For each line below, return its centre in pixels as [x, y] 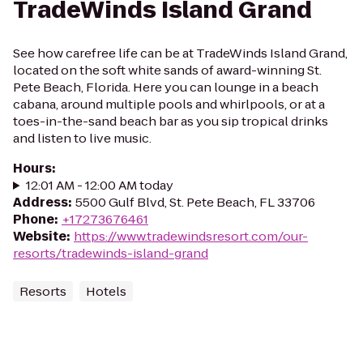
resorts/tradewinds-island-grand [111, 253]
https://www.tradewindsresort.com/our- [191, 236]
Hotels [106, 291]
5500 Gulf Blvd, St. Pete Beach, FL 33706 [195, 202]
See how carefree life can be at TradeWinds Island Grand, [180, 53]
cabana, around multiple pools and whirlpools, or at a [169, 104]
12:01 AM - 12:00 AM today [99, 185]
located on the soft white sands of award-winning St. [167, 70]
